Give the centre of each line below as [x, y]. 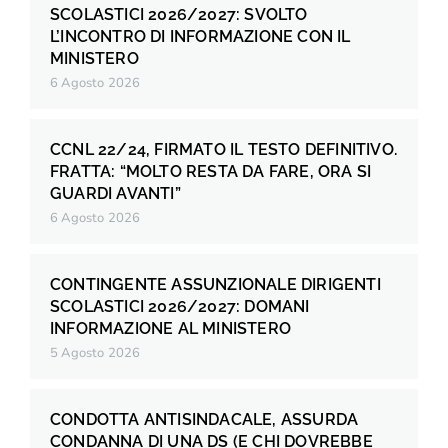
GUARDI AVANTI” [115, 194]
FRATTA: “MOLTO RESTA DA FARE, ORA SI [211, 172]
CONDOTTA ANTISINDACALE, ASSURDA [204, 420]
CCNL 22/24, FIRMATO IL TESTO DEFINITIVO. [224, 150]
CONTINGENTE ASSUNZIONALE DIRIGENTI [215, 285]
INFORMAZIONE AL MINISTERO [170, 329]
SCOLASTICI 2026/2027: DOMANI [180, 307]
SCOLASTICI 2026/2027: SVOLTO [179, 15]
